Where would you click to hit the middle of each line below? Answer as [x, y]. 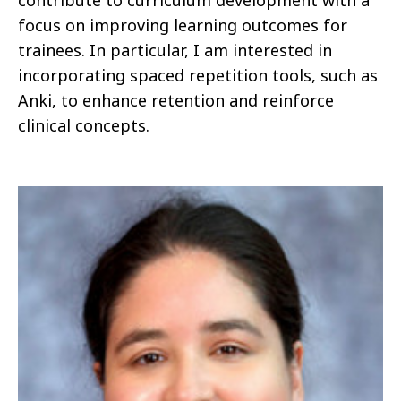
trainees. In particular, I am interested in [175, 51]
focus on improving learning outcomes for [183, 26]
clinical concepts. [84, 126]
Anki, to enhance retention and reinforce [176, 101]
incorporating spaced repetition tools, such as [198, 76]
